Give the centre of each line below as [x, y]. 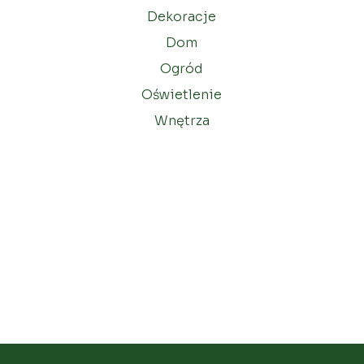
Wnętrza [182, 121]
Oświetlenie [182, 95]
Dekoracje [182, 17]
